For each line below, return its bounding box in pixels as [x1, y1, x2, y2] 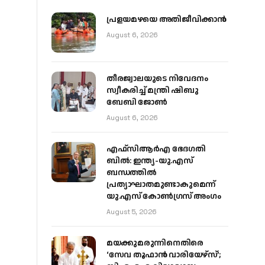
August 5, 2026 [106, 208, 157, 216]
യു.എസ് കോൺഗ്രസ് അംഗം [106, 190, 221, 203]
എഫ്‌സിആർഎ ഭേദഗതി [106, 143, 206, 156]
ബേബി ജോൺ [106, 96, 167, 109]
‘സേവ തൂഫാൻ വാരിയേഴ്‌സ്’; [106, 249, 221, 261]
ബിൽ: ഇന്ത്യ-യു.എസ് [106, 155, 193, 167]
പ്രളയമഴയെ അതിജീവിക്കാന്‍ [106, 14, 227, 25]
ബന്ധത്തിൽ [106, 167, 157, 179]
